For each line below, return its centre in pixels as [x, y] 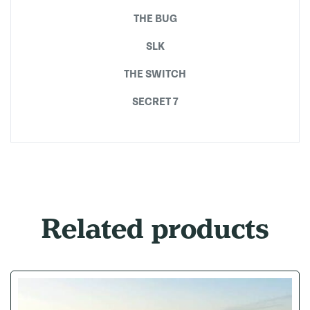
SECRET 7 [155, 102]
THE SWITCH [155, 74]
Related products [155, 229]
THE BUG [155, 19]
